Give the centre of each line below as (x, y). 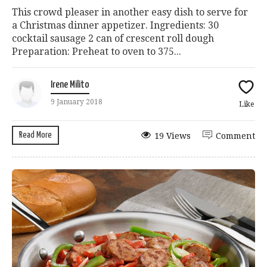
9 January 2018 (77, 102)
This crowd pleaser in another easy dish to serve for (130, 12)
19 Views (173, 136)
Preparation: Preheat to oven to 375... (97, 51)
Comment (235, 136)
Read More (35, 135)
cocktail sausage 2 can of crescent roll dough (113, 38)
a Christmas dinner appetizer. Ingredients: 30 (115, 25)
